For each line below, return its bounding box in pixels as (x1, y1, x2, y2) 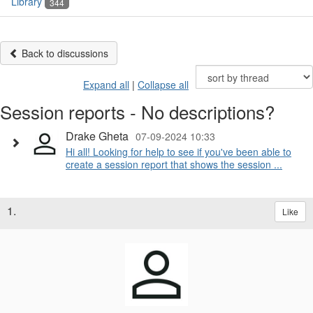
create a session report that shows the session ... (66, 157, 282, 172)
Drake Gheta (66, 128, 129, 145)
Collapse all (138, 78, 189, 92)
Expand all (83, 78, 129, 92)
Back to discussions (19, 46, 108, 61)
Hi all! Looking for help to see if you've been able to (66, 145, 291, 159)
